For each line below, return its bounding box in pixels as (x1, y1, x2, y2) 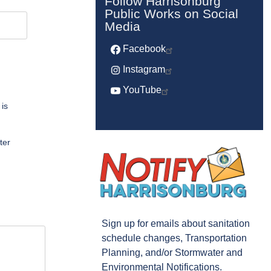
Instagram (122, 64, 165, 75)
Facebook (122, 44, 166, 54)
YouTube (122, 85, 162, 96)
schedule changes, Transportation (101, 232, 247, 243)
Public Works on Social (104, 7, 238, 21)
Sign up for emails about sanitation (101, 218, 250, 229)
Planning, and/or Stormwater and (101, 247, 243, 258)
